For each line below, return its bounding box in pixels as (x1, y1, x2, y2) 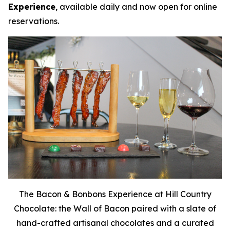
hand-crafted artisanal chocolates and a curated (16, 218, 214, 228)
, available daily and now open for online (55, 2, 217, 12)
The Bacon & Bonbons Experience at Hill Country (18, 189, 212, 200)
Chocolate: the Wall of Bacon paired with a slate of (14, 203, 216, 214)
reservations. (8, 16, 59, 26)
